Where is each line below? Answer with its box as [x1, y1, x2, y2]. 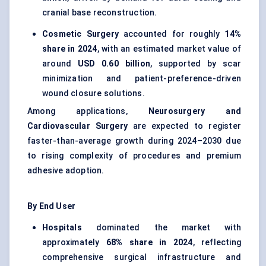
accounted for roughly [118, 29, 225, 39]
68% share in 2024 [106, 237, 193, 248]
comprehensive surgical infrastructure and [42, 252, 241, 262]
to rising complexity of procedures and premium [27, 151, 241, 161]
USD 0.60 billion [77, 59, 150, 69]
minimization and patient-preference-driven [42, 74, 241, 84]
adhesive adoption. [27, 166, 104, 176]
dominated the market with [81, 223, 241, 233]
